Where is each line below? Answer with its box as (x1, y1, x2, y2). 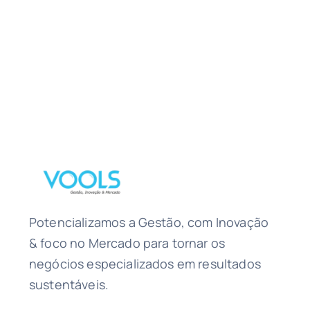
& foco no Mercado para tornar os (28, 234, 226, 251)
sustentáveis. (28, 275, 109, 293)
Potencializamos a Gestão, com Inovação (28, 213, 269, 230)
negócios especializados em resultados (28, 255, 261, 272)
